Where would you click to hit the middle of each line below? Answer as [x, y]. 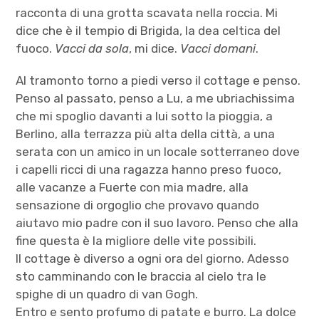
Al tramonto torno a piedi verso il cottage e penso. [158, 80]
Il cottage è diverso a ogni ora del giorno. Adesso [153, 258]
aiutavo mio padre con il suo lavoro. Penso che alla [157, 223]
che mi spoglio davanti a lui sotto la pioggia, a [145, 116]
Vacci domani [218, 48]
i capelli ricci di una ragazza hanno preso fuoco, [149, 169]
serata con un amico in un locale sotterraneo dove [158, 151]
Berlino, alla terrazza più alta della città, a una [146, 134]
